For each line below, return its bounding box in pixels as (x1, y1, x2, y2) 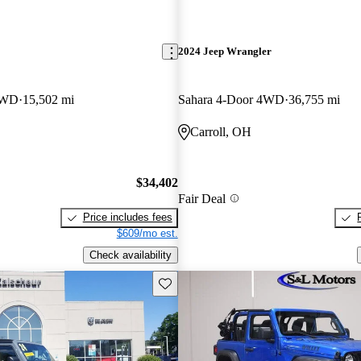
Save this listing (157, 276, 233, 288)
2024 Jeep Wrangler (177, 45, 272, 58)
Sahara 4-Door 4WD (177, 92, 284, 106)
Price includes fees (82, 211, 172, 224)
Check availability (89, 248, 172, 261)
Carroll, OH (189, 124, 251, 139)
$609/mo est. (116, 227, 178, 240)
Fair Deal (177, 191, 226, 205)
